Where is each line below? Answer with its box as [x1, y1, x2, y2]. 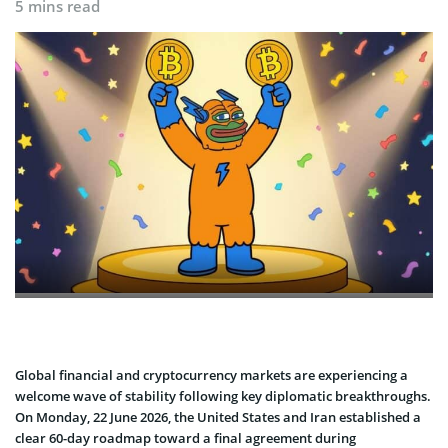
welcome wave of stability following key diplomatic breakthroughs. [15, 386, 431, 405]
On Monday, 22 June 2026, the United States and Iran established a [15, 407, 421, 426]
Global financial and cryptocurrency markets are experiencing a [15, 365, 408, 384]
